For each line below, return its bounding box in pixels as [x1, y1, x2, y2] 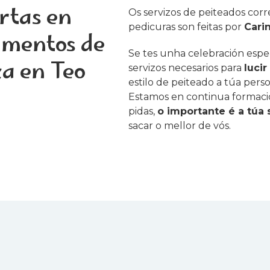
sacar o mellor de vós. [128, 120, 231, 132]
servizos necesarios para [128, 62, 245, 74]
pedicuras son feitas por [128, 21, 245, 33]
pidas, [128, 105, 158, 118]
